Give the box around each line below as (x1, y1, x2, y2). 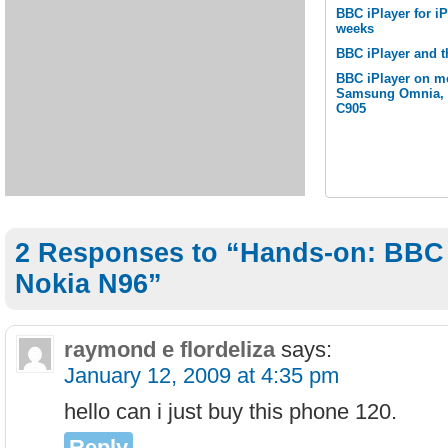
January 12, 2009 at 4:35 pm (64, 363, 339, 388)
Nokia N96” (15, 269, 162, 299)
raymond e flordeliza (64, 337, 275, 362)
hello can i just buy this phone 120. (64, 399, 397, 424)
